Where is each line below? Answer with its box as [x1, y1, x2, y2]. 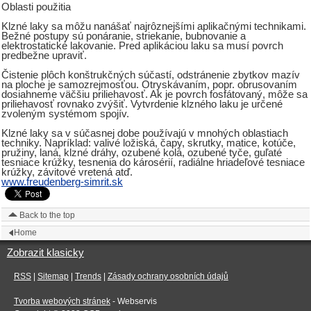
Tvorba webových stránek [13, 296, 110, 306]
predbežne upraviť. [1, 50, 87, 62]
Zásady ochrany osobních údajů [107, 271, 228, 281]
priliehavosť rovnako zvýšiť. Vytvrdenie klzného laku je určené [1, 99, 283, 110]
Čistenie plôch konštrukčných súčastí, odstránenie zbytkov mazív [1, 69, 300, 81]
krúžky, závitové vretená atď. [1, 167, 133, 178]
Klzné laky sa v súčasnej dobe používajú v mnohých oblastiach [1, 128, 288, 140]
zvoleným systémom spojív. [1, 108, 129, 120]
